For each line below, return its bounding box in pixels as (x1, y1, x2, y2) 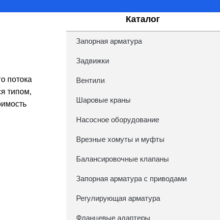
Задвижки (76, 56, 109, 65)
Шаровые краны (76, 96, 131, 104)
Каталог (126, 14, 161, 24)
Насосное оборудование (76, 115, 159, 124)
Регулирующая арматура (76, 194, 160, 202)
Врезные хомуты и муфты (76, 135, 165, 143)
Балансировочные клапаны (76, 155, 169, 163)
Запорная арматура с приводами (76, 174, 187, 183)
